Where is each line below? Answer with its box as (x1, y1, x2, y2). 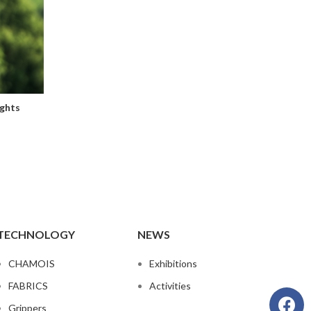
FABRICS (8, 280, 48, 292)
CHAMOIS (8, 258, 55, 269)
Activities (149, 280, 192, 292)
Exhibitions (149, 258, 198, 269)
